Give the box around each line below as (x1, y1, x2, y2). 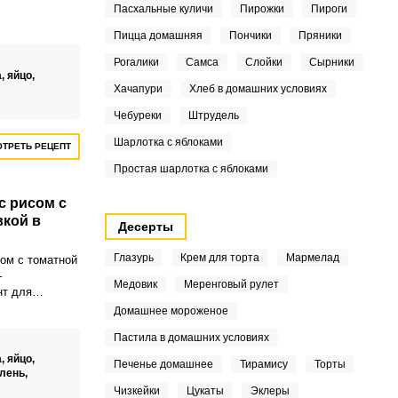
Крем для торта (179, 251, 259, 264)
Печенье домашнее (113, 358, 213, 370)
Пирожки (239, 3, 284, 15)
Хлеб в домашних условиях (188, 83, 327, 95)
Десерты (117, 219, 173, 234)
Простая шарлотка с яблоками (113, 163, 268, 175)
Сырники (308, 56, 354, 68)
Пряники (298, 29, 342, 42)
